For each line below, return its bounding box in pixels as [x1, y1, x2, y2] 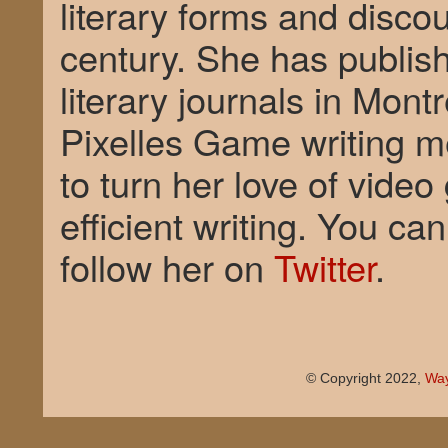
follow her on [60, 240, 274, 292]
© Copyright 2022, [306, 370, 425, 386]
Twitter [274, 240, 375, 292]
